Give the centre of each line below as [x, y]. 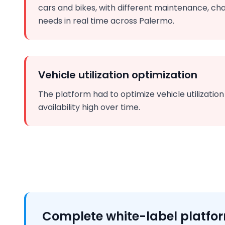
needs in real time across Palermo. [106, 21]
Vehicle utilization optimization [118, 75]
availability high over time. [89, 107]
